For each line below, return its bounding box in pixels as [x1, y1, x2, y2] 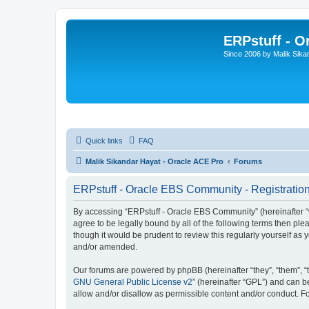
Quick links [86, 137, 123, 145]
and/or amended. [73, 242, 137, 252]
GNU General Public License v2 [73, 277, 192, 287]
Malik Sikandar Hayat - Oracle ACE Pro [86, 157, 223, 166]
